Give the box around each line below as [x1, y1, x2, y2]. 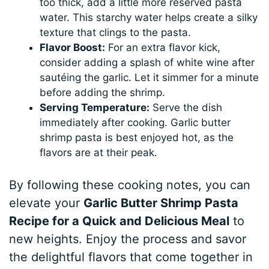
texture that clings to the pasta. [40, 26, 192, 39]
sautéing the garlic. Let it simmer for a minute [40, 71, 259, 84]
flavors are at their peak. [40, 147, 158, 159]
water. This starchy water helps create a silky [40, 11, 258, 24]
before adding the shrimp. [40, 86, 166, 99]
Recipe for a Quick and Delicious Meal [9, 213, 230, 228]
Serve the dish [150, 101, 223, 114]
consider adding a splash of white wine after [40, 56, 255, 69]
